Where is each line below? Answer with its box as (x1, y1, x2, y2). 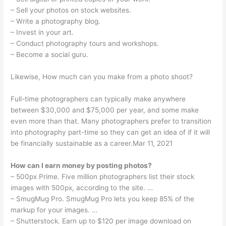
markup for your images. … (11, 205, 98, 214)
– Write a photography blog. (11, 17, 101, 26)
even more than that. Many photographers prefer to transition (11, 117, 212, 125)
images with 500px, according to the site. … (11, 183, 153, 192)
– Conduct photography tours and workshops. (11, 39, 159, 48)
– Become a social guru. (11, 50, 89, 59)
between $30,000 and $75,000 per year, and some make (11, 105, 199, 114)
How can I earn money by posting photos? (11, 161, 152, 169)
